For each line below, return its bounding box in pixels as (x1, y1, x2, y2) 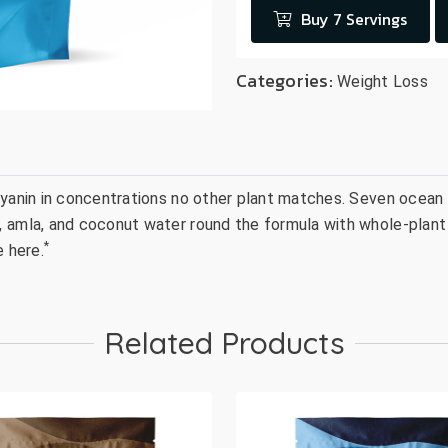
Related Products (103, 324, 345, 363)
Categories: (236, 67, 338, 94)
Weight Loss (337, 72, 428, 91)
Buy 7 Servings (301, 7, 408, 31)
